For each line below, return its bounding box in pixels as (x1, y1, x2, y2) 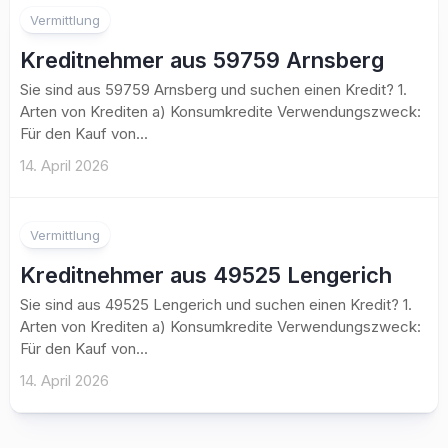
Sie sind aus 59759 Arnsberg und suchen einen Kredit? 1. (20, 80, 407, 99)
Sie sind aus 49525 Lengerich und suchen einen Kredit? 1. (20, 295, 412, 314)
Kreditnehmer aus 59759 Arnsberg (20, 47, 384, 73)
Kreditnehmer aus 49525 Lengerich (20, 262, 392, 288)
